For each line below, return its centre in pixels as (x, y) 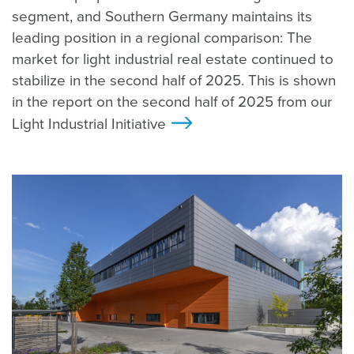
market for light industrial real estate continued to (173, 59)
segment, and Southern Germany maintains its (162, 16)
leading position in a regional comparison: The (162, 38)
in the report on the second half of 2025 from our (172, 102)
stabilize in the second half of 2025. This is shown (174, 80)
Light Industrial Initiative (89, 124)
